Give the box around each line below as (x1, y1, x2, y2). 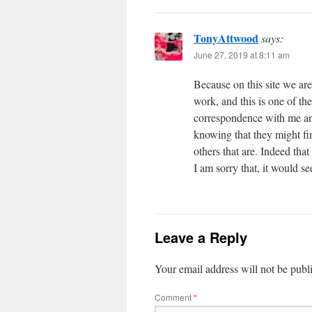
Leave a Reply (155, 227, 247, 247)
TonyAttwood (194, 30, 258, 46)
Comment (155, 291, 194, 303)
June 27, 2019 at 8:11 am (194, 49, 290, 61)
